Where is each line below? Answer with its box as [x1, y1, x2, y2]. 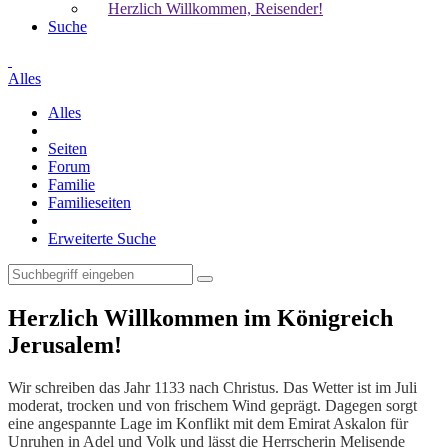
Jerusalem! [8, 331, 122, 358]
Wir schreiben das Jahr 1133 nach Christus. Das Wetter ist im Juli [8, 378, 417, 396]
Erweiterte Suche [48, 230, 156, 247]
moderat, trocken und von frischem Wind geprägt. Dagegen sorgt [8, 396, 417, 414]
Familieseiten [48, 194, 131, 211]
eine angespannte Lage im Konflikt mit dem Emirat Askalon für [8, 414, 408, 432]
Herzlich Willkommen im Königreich [8, 304, 393, 331]
